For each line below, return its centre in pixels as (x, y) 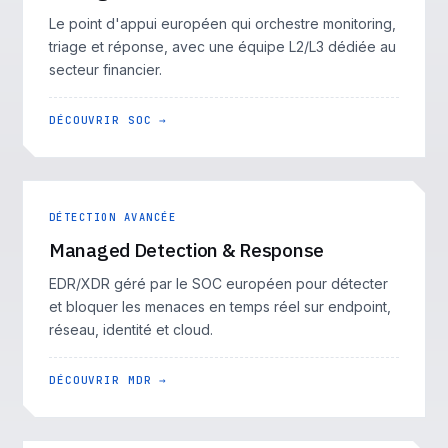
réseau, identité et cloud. (131, 329)
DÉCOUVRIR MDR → (108, 380)
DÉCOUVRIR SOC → (108, 120)
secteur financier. (105, 69)
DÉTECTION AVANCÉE (112, 217)
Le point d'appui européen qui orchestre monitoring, (222, 23)
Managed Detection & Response (187, 250)
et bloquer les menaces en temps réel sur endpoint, (220, 306)
